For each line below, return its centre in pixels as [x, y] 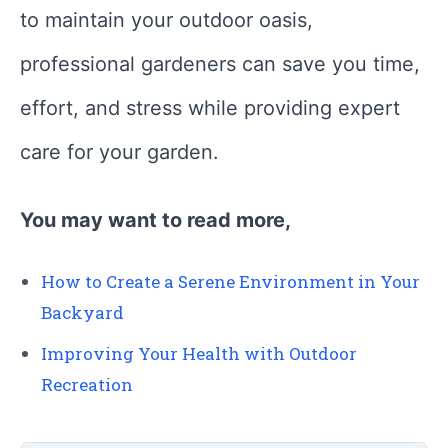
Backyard [82, 313]
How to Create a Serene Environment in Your [230, 282]
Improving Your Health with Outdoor [199, 354]
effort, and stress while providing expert [210, 108]
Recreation [87, 385]
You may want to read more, [155, 220]
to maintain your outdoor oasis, [166, 20]
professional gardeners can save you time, [220, 64]
